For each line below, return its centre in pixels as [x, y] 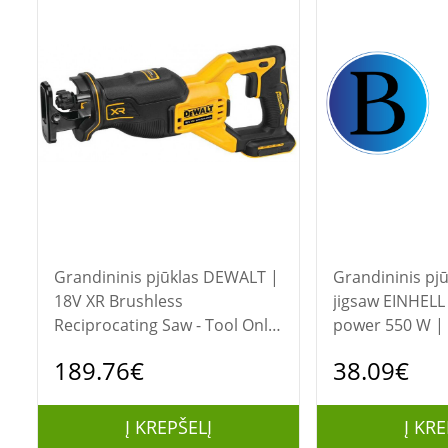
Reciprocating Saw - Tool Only [164, 325]
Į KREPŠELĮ [168, 427]
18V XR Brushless [118, 301]
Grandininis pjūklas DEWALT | [128, 277]
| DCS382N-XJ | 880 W [135, 349]
